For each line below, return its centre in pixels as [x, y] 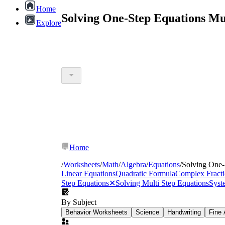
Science [147, 212]
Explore [49, 23]
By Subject [79, 202]
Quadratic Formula [145, 173]
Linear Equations [88, 173]
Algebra [133, 164]
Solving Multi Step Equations [162, 183]
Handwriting [184, 212]
